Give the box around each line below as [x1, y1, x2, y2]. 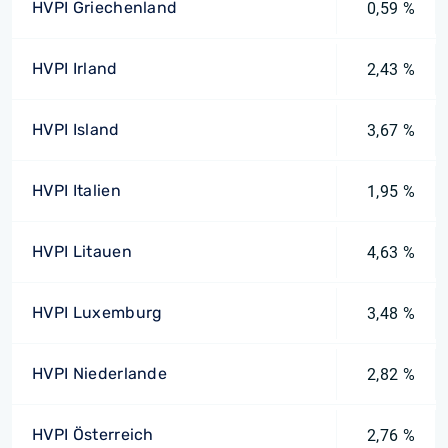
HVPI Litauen [32, 242, 132, 261]
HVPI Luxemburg [32, 303, 163, 322]
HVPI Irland [32, 59, 118, 78]
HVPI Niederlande [32, 364, 168, 383]
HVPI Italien [32, 181, 121, 200]
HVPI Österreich [32, 425, 154, 444]
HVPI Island [32, 120, 120, 139]
